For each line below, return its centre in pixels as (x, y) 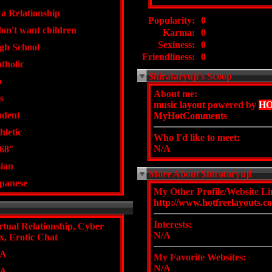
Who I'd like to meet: (197, 138)
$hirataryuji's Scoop (190, 76)
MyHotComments (190, 116)
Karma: (179, 32)
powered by (232, 105)
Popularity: (172, 20)
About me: (175, 94)
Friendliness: (168, 57)
